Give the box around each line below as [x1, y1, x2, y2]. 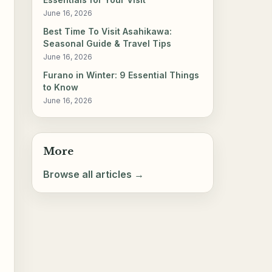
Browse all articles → [43, 168, 144, 180]
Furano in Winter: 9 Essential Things [43, 70, 200, 81]
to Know [43, 82, 79, 93]
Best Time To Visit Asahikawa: [43, 26, 172, 37]
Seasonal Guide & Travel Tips [43, 38, 172, 49]
